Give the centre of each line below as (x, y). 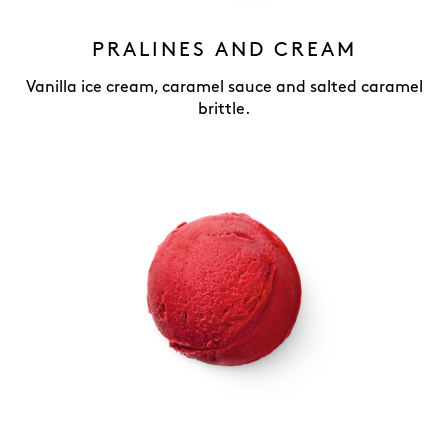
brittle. (224, 109)
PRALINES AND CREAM (224, 50)
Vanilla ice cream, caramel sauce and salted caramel (224, 87)
